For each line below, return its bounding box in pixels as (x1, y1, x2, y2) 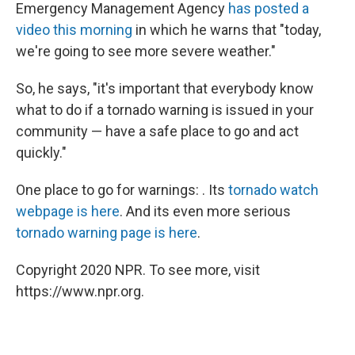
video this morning (16, 21, 136, 38)
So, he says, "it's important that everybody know (16, 80, 314, 97)
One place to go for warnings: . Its (16, 181, 228, 198)
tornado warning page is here (16, 224, 197, 241)
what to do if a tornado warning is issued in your (16, 101, 314, 118)
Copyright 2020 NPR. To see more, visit (16, 261, 260, 278)
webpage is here (16, 203, 120, 219)
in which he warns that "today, (136, 21, 321, 38)
